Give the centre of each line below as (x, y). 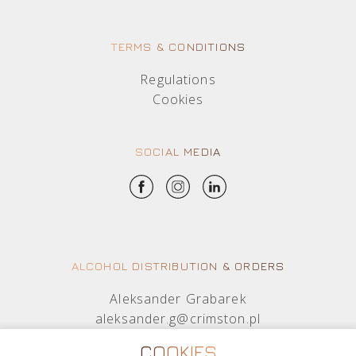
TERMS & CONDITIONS (178, 46)
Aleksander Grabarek (178, 298)
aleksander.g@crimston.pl (178, 318)
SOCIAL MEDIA (178, 151)
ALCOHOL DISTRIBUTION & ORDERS (178, 265)
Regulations (178, 79)
